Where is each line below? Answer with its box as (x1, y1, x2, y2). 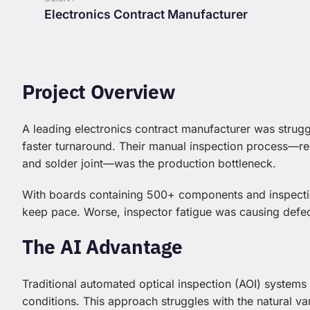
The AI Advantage (22, 234, 183, 260)
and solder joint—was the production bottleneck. (22, 156, 276, 171)
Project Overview (22, 79, 176, 105)
